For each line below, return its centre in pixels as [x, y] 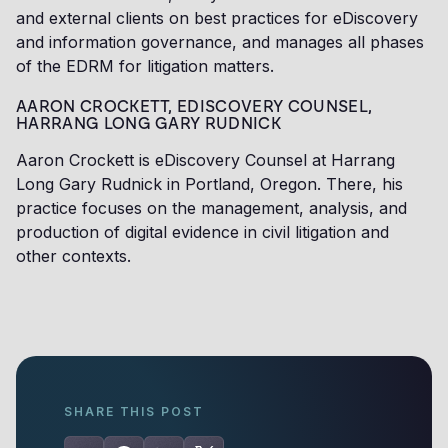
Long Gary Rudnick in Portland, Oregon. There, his [209, 184]
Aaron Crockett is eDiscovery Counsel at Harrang [205, 160]
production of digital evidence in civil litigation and [202, 232]
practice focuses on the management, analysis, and [211, 208]
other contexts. [73, 256]
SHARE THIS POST [134, 412]
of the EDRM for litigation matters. [145, 66]
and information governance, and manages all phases [220, 42]
